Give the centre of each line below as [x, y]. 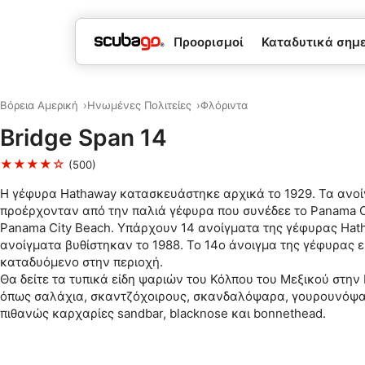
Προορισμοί [208, 42]
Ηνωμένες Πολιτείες [139, 105]
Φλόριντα [224, 105]
